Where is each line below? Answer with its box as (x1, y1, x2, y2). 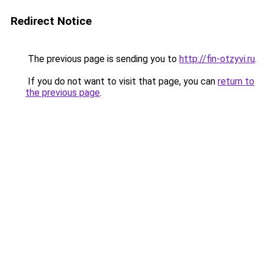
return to (218, 76, 254, 87)
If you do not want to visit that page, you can (25, 76, 218, 87)
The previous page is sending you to (25, 53, 179, 64)
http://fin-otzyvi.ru (179, 53, 255, 64)
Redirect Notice (11, 14, 92, 28)
